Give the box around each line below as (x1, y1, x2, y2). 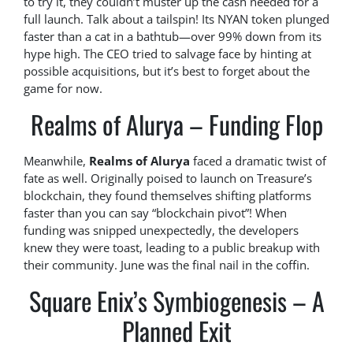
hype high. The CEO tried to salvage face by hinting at (24, 46, 311, 62)
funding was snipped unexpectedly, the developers (24, 222, 299, 239)
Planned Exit (121, 312, 232, 350)
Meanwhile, (24, 153, 89, 169)
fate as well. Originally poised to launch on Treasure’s (24, 170, 312, 187)
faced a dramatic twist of (190, 153, 326, 169)
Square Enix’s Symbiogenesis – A (28, 282, 325, 320)
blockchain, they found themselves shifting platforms (24, 188, 311, 204)
